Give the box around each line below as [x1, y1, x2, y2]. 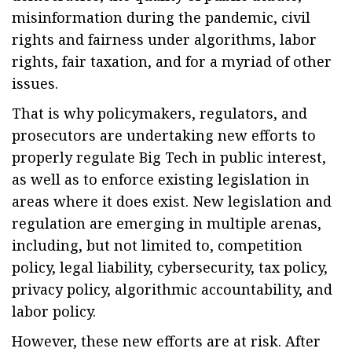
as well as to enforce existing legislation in [12, 170, 310, 189]
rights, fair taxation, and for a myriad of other [12, 52, 332, 71]
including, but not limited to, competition [12, 236, 302, 255]
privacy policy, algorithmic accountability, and [12, 280, 332, 299]
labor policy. [12, 302, 96, 321]
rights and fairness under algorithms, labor [12, 30, 317, 49]
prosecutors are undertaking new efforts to [12, 126, 316, 145]
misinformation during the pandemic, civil [12, 8, 310, 27]
